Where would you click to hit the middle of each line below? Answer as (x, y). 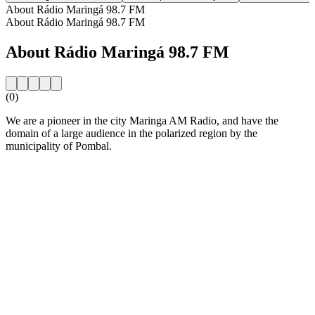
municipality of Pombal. (59, 146)
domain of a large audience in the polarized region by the (131, 133)
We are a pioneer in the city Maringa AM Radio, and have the (142, 120)
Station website (39, 169)
